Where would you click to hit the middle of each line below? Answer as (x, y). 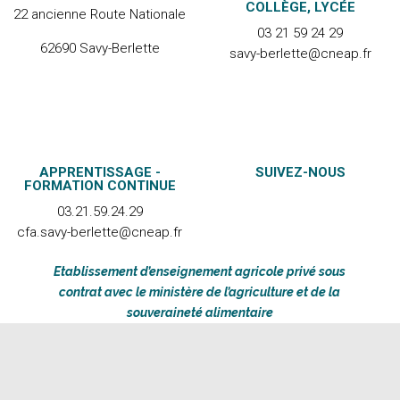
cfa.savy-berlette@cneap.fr (100, 232)
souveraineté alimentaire (200, 312)
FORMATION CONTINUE (100, 186)
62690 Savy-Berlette (100, 48)
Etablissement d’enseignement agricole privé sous (200, 271)
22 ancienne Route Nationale (100, 14)
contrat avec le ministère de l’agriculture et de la (200, 292)
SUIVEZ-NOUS (300, 172)
